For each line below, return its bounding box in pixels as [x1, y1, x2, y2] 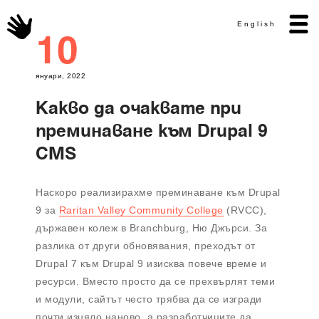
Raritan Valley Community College [58, 204, 224, 216]
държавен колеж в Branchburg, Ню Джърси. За [36, 222, 267, 234]
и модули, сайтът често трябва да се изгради [36, 293, 262, 305]
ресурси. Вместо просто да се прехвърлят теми [36, 276, 275, 288]
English [237, 20, 276, 28]
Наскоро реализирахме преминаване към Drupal [36, 187, 281, 199]
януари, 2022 [36, 72, 85, 80]
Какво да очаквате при [36, 100, 242, 118]
